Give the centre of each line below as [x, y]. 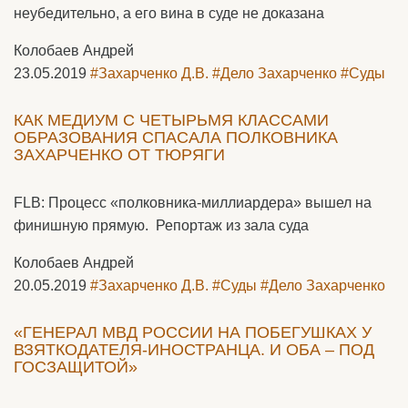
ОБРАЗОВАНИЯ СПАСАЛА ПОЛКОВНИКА [176, 138]
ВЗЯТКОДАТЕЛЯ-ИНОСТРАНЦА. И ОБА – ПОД [194, 350]
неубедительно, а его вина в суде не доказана [169, 13]
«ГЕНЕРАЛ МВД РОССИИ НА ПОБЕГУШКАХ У [193, 332]
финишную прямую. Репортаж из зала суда [161, 225]
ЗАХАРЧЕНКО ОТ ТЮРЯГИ [119, 155]
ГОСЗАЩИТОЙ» [76, 367]
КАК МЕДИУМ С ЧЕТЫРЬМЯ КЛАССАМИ [171, 120]
